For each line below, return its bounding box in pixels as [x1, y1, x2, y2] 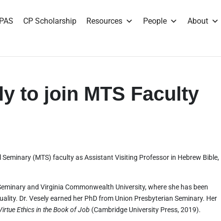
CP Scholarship [23, 16, 76, 26]
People [143, 16, 167, 26]
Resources [86, 16, 122, 26]
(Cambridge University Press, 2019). [90, 206, 201, 214]
